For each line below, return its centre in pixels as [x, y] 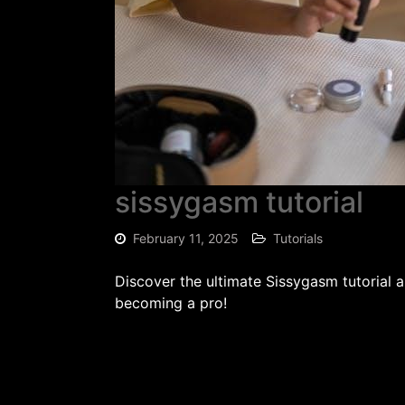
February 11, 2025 [186, 238]
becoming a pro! [171, 302]
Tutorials [298, 238]
